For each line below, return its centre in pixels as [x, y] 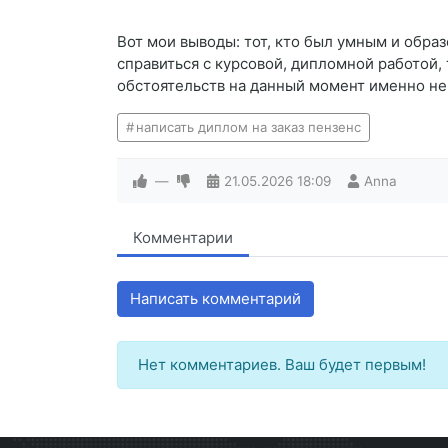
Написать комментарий [215, 299]
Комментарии [183, 238]
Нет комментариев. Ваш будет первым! [282, 365]
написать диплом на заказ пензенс [248, 127]
